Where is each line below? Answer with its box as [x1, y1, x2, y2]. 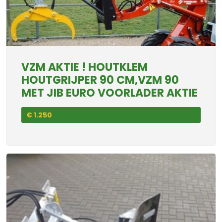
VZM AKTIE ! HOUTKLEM [21, 59, 148, 75]
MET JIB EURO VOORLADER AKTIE [21, 85, 198, 101]
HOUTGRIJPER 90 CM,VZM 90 [21, 72, 179, 88]
